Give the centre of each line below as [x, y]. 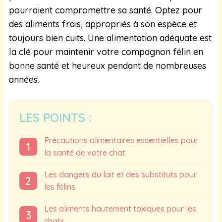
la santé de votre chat [85, 152]
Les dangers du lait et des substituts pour [120, 174]
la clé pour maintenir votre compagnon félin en [106, 52]
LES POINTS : [55, 117]
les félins [60, 187]
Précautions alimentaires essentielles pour [121, 140]
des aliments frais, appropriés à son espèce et [103, 24]
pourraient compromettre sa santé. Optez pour [106, 10]
